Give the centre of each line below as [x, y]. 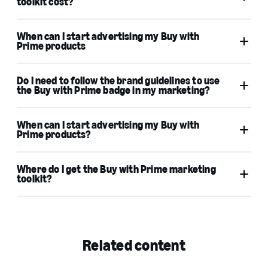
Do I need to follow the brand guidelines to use [118, 80]
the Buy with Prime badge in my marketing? [114, 90]
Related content [134, 245]
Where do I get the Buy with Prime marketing [116, 169]
